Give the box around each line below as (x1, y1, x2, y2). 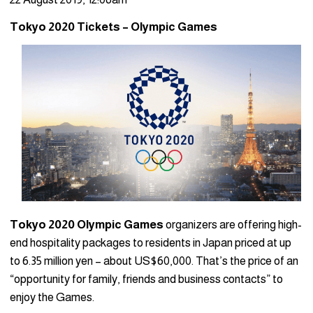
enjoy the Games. (10, 290, 94, 304)
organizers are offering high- (163, 217, 302, 231)
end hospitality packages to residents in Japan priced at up (10, 235, 291, 249)
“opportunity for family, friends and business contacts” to (10, 272, 283, 286)
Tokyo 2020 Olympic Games (10, 217, 163, 231)
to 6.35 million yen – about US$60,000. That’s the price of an (10, 254, 298, 268)
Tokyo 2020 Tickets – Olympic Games (10, 20, 217, 34)
